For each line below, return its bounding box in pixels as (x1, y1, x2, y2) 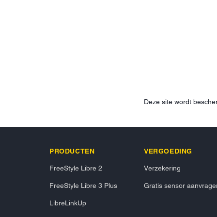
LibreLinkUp (49, 199, 86, 207)
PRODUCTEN (49, 147, 95, 155)
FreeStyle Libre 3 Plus (49, 181, 117, 189)
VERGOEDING (144, 147, 192, 155)
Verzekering (144, 164, 181, 172)
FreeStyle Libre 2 (49, 164, 102, 172)
